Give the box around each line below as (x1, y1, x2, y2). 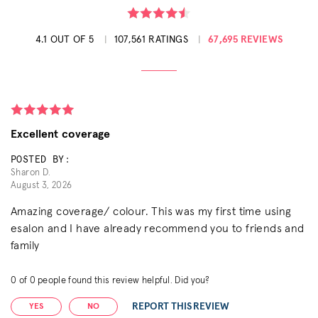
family (11, 239, 40, 251)
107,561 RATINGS (114, 34, 191, 45)
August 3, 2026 (11, 180, 72, 190)
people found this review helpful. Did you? (35, 275, 210, 285)
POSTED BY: (11, 155, 70, 165)
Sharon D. (11, 168, 51, 177)
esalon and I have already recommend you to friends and (11, 222, 305, 234)
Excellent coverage (11, 128, 111, 140)
